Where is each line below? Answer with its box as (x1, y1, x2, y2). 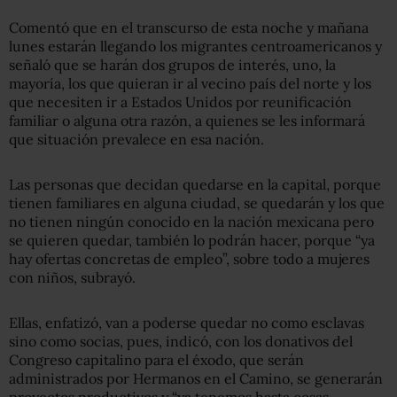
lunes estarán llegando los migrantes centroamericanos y (9, 36, 382, 55)
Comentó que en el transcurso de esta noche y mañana (9, 18, 369, 36)
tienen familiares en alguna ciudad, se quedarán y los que (9, 193, 385, 212)
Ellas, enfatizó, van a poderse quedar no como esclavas (9, 313, 364, 331)
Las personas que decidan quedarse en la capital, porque (9, 175, 381, 193)
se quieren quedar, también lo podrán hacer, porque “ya (9, 230, 375, 249)
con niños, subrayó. (9, 268, 136, 286)
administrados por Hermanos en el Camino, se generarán (9, 369, 383, 387)
